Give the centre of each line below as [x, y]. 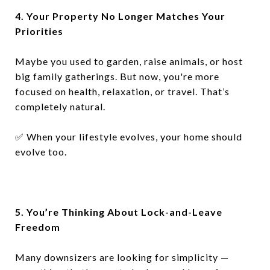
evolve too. [41, 152]
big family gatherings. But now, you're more [117, 76]
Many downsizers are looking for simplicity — [122, 257]
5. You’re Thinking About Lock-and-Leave [119, 212]
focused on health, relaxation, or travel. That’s [122, 91]
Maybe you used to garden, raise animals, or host [129, 61]
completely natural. [60, 106]
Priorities [39, 31]
